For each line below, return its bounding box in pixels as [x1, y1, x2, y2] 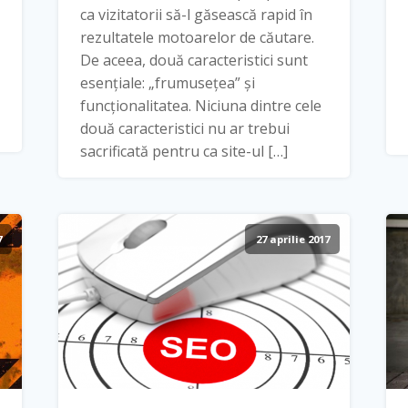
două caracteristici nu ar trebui [79, 117, 290, 138]
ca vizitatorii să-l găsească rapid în [79, 4, 312, 25]
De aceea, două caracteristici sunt [79, 49, 308, 70]
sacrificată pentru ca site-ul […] [79, 140, 288, 161]
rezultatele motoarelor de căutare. [79, 26, 314, 47]
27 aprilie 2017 [255, 231, 330, 246]
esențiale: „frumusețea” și [79, 72, 255, 93]
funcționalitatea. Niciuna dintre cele [79, 95, 321, 116]
